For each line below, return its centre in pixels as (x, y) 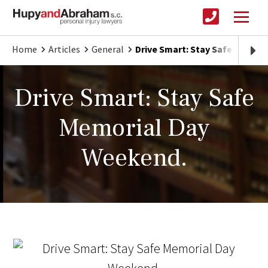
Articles (64, 49)
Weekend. (134, 158)
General (108, 49)
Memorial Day (134, 128)
